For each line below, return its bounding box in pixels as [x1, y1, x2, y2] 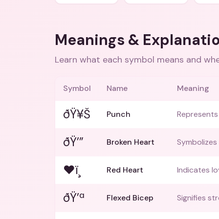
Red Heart [107, 165, 143, 175]
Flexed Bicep [107, 193, 153, 203]
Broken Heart [107, 137, 154, 147]
